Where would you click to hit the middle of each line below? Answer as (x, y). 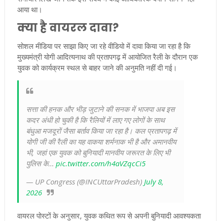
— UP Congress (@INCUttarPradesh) (85, 182)
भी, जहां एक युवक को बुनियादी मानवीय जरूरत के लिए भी (98, 153)
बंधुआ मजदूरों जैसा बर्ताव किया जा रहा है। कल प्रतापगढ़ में (101, 131)
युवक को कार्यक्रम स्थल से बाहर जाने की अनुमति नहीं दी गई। (97, 68)
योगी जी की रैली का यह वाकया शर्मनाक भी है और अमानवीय (101, 142)
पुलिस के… (41, 164)
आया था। (30, 10)
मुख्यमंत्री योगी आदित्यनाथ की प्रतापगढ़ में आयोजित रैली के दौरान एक (107, 57)
